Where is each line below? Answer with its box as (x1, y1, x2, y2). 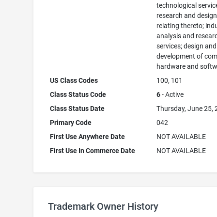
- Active (160, 91, 184, 98)
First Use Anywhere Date (50, 133, 125, 140)
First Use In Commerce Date (50, 147, 136, 155)
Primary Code (50, 119, 92, 126)
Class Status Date (50, 105, 105, 112)
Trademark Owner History (47, 201, 158, 212)
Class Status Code (50, 91, 107, 98)
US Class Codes (50, 77, 98, 84)
